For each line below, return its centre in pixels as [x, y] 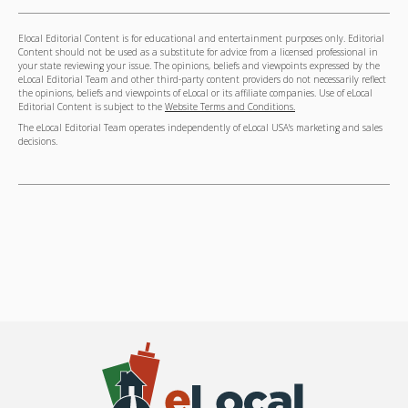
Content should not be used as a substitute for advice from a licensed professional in [198, 52]
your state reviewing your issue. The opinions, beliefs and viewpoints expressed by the [199, 66]
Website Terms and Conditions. [230, 107]
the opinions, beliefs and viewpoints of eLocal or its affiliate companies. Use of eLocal [195, 93]
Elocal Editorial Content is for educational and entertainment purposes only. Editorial [201, 38]
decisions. [38, 142]
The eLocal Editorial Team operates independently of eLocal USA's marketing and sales [200, 128]
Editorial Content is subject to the [92, 107]
